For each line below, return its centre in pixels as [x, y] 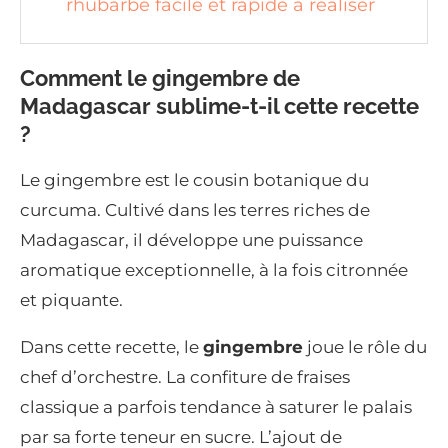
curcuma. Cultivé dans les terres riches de [195, 210]
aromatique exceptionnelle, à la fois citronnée [214, 270]
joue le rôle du [365, 347]
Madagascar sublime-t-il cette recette [219, 106]
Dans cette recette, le [111, 347]
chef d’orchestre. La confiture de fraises [185, 377]
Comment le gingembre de [160, 78]
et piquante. [71, 300]
